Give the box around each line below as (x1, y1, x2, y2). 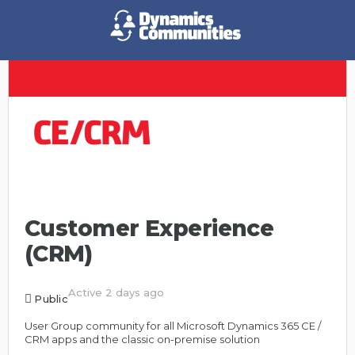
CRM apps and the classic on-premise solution (25, 333, 260, 345)
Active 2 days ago (67, 286, 164, 299)
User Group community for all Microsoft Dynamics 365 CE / (25, 319, 321, 332)
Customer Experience (25, 215, 274, 242)
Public (34, 292, 68, 305)
